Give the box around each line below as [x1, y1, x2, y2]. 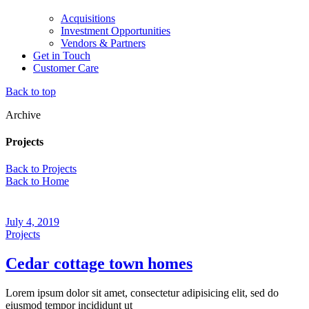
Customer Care [33, 61, 99, 74]
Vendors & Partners [61, 37, 146, 49]
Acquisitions [61, 12, 115, 24]
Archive [6, 108, 41, 121]
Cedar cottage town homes [6, 254, 192, 272]
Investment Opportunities [61, 24, 170, 37]
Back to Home [6, 175, 69, 188]
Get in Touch [33, 49, 90, 61]
